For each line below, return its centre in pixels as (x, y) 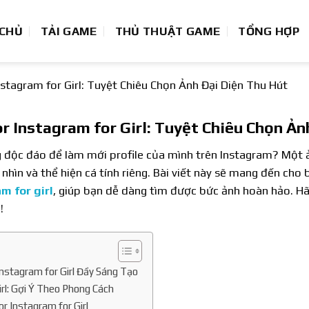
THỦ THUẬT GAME (168, 31)
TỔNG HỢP (269, 31)
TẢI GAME (69, 31)
